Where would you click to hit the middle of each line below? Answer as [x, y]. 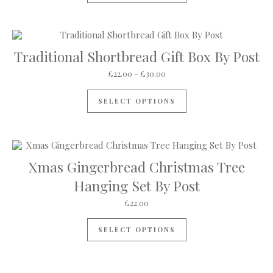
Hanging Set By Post [136, 185]
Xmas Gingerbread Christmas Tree [136, 166]
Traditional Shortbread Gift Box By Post [136, 57]
